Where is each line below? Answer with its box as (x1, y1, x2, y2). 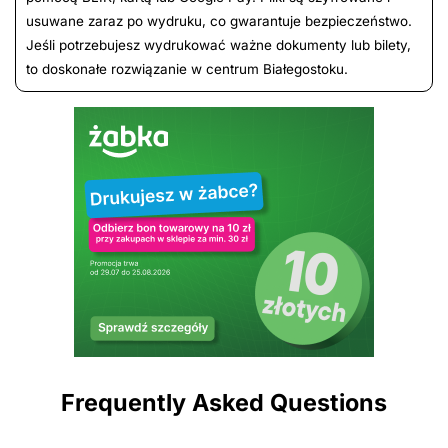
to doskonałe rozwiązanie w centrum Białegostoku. (26, 61, 348, 78)
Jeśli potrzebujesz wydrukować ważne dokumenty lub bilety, (26, 37, 411, 54)
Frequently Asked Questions (61, 388, 387, 418)
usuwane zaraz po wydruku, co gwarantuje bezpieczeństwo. (26, 13, 412, 30)
